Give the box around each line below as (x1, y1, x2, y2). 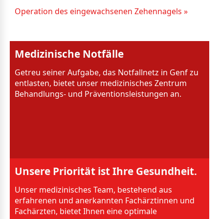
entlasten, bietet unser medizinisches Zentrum (15, 77, 187, 88)
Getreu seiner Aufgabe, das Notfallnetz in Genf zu (15, 66, 198, 78)
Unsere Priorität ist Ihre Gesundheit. (15, 164, 197, 178)
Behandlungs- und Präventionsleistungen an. (15, 88, 181, 99)
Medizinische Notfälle (15, 46, 124, 61)
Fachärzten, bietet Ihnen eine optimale (15, 205, 157, 217)
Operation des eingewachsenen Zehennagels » (15, 5, 188, 17)
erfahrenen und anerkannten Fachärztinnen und (15, 195, 195, 206)
